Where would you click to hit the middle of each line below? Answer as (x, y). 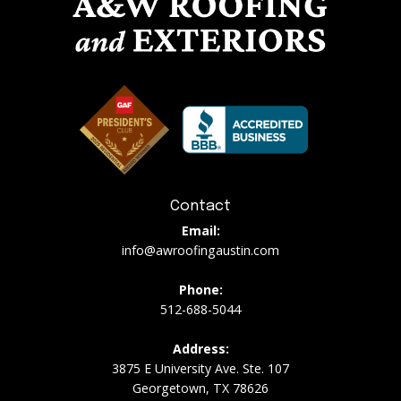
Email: (200, 230)
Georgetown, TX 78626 (200, 388)
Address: (200, 348)
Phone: (200, 289)
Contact (200, 206)
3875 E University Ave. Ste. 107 (200, 368)
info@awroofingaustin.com (200, 250)
